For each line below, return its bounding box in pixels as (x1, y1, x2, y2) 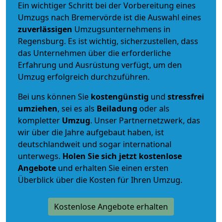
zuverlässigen (18, 23, 74, 35)
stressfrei (167, 91, 204, 102)
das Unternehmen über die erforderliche (18, 47, 171, 58)
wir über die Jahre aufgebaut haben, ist (18, 126, 164, 138)
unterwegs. (18, 150, 62, 162)
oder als (137, 103, 169, 114)
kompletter (18, 114, 62, 126)
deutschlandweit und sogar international (18, 138, 171, 150)
